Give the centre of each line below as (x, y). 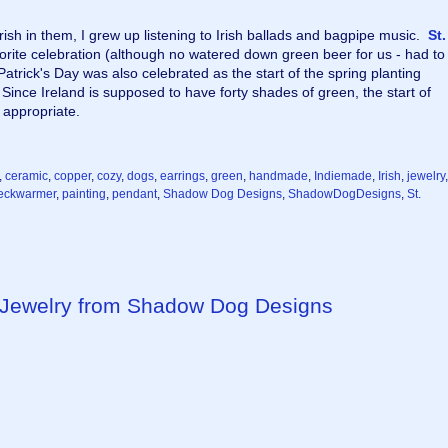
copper (72, 176)
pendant (134, 194)
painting (84, 194)
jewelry (426, 176)
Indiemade (343, 176)
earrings (182, 176)
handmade (278, 176)
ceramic (26, 176)
